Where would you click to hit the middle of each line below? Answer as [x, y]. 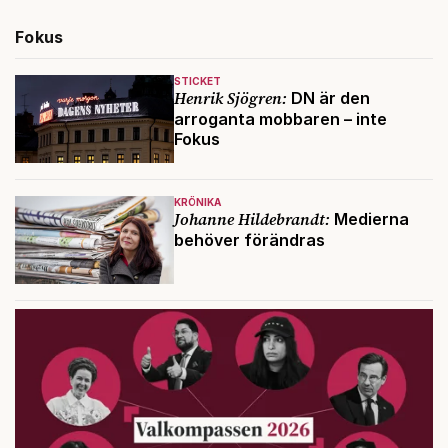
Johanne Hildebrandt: [251, 219]
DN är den [328, 98]
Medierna [369, 219]
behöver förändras [249, 240]
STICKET [197, 81]
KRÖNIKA [197, 202]
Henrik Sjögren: [230, 98]
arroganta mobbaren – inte [280, 119]
